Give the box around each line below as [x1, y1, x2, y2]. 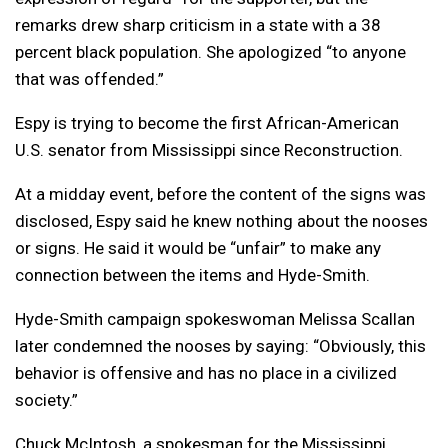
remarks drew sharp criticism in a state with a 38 [15, 14, 381, 35]
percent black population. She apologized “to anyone [15, 41, 406, 62]
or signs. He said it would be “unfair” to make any [15, 237, 381, 258]
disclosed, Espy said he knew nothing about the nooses [15, 210, 428, 231]
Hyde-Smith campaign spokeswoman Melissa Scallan [15, 308, 415, 329]
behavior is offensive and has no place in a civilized [15, 362, 397, 383]
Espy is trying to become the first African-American [15, 112, 399, 133]
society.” [15, 389, 78, 410]
